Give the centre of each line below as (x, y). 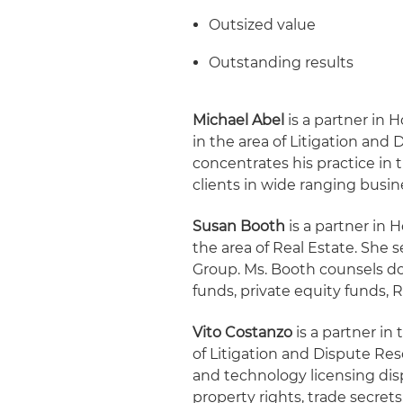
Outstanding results (282, 63)
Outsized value (263, 25)
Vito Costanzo (243, 332)
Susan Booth (239, 226)
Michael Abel (239, 120)
